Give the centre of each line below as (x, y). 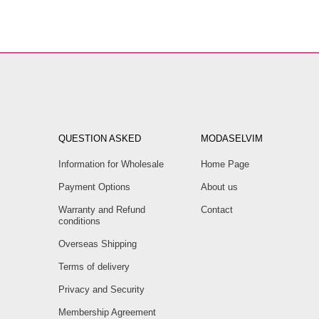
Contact (217, 210)
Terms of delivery (94, 267)
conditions (79, 221)
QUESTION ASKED (100, 139)
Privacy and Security (101, 290)
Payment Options (94, 187)
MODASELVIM (232, 139)
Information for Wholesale (111, 164)
